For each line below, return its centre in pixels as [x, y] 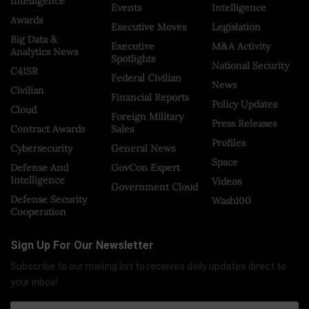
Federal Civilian [146, 78]
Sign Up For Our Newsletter [82, 245]
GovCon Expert [146, 167]
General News [143, 148]
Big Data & [34, 39]
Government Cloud [154, 187]
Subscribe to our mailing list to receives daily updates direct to [148, 266]
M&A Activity [241, 46]
